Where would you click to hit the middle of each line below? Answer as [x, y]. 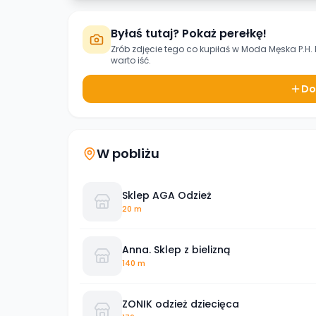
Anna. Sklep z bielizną [176, 249]
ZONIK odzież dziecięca [181, 304]
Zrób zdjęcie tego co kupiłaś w [176, 49]
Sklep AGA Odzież [167, 195]
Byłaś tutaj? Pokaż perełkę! [189, 34]
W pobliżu [128, 153]
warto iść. [131, 60]
